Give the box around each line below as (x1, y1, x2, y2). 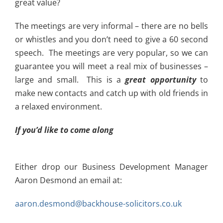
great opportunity (125, 74, 196, 86)
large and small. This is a (15, 74, 125, 86)
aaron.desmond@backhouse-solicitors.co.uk (15, 198, 182, 210)
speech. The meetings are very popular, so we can (15, 47, 208, 59)
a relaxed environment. (15, 101, 102, 112)
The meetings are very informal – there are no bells (15, 20, 208, 32)
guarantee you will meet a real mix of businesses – (15, 61, 208, 72)
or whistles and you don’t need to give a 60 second (15, 34, 208, 45)
